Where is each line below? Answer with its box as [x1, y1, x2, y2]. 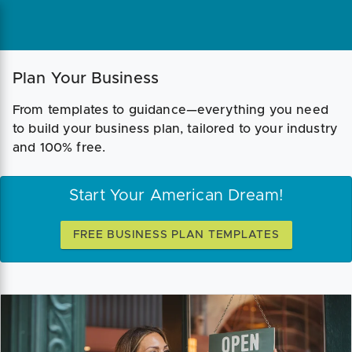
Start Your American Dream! [69, 188, 283, 203]
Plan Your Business [13, 71, 159, 86]
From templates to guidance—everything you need [13, 104, 328, 116]
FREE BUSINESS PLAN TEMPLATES [72, 229, 280, 240]
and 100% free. [13, 141, 106, 154]
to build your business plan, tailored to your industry [13, 123, 339, 135]
